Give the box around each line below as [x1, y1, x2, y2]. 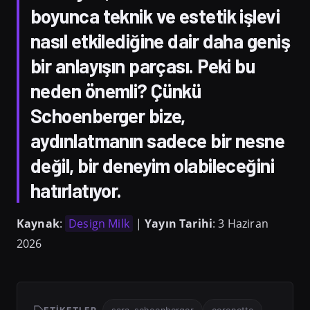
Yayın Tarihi [145, 215, 213, 231]
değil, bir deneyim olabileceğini [30, 153, 275, 177]
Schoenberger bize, [30, 103, 185, 127]
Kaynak [17, 215, 60, 231]
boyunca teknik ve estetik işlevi [30, 3, 280, 28]
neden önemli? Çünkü [30, 78, 202, 102]
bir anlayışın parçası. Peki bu [30, 53, 255, 77]
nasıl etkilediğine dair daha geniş [30, 28, 290, 53]
